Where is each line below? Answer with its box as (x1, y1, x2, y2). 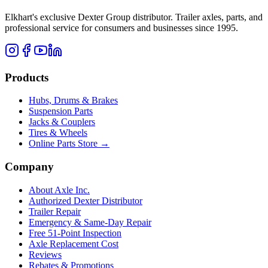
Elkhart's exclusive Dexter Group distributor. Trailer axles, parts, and (5, 11, 263, 22)
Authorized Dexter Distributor (29, 195, 142, 206)
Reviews (29, 249, 62, 260)
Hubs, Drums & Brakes (29, 95, 118, 106)
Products (5, 71, 48, 84)
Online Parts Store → (29, 138, 109, 149)
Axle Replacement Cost (29, 238, 118, 249)
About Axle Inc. (29, 184, 90, 195)
